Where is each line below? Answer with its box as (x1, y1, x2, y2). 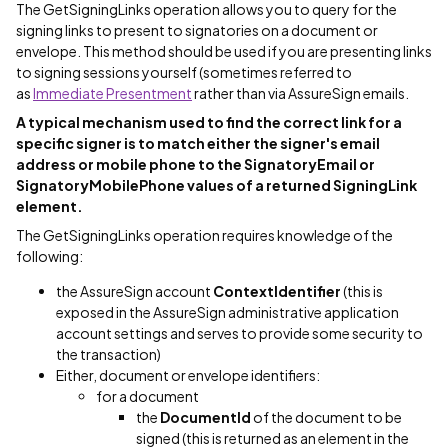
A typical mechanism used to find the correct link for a (16, 113, 402, 131)
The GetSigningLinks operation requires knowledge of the (16, 226, 393, 244)
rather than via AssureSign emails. (192, 84, 409, 102)
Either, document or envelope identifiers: (56, 366, 320, 384)
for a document (96, 387, 199, 405)
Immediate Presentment (33, 84, 192, 102)
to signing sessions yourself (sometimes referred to (16, 63, 352, 81)
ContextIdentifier (213, 282, 341, 300)
